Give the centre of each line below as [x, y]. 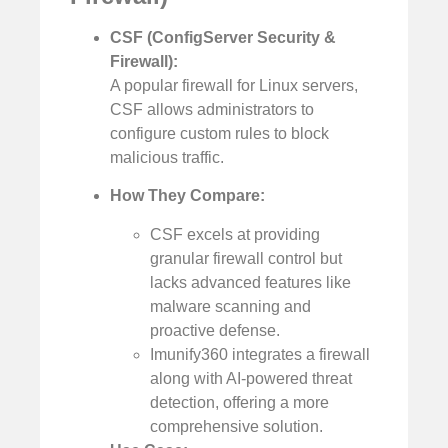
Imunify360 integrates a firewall [260, 354]
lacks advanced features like [250, 282]
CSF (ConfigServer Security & [223, 37]
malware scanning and [230, 306]
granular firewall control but [246, 258]
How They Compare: [187, 196]
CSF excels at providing [235, 234]
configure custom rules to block [219, 133]
